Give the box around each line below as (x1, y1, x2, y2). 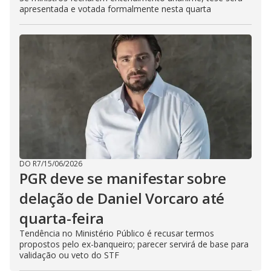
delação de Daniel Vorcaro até (19, 188, 225, 208)
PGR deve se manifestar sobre (19, 168, 226, 188)
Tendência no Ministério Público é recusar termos (19, 227, 214, 239)
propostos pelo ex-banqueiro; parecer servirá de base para (19, 238, 249, 250)
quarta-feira (19, 208, 104, 228)
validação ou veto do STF (19, 249, 119, 261)
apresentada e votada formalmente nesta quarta (19, 3, 211, 15)
